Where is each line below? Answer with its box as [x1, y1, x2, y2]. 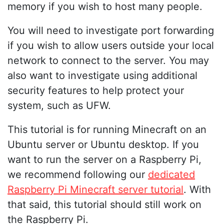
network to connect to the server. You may [7, 54, 209, 67]
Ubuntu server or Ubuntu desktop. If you [7, 138, 199, 151]
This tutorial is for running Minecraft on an [7, 123, 206, 136]
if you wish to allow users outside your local [7, 39, 214, 52]
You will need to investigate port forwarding [7, 24, 214, 37]
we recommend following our [7, 168, 148, 181]
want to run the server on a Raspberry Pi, [7, 153, 201, 166]
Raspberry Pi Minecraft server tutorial [7, 183, 183, 196]
